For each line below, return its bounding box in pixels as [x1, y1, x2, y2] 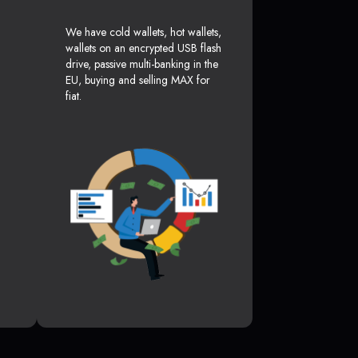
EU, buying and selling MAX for [66, 72, 210, 89]
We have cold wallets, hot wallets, [66, 24, 221, 41]
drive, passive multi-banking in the [66, 56, 218, 73]
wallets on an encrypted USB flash [66, 40, 221, 57]
